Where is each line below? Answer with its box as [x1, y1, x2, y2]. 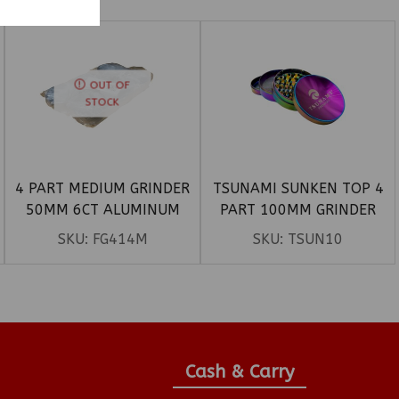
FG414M [92, 231, 148, 248]
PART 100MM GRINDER [220, 201, 377, 219]
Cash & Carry [184, 362, 294, 383]
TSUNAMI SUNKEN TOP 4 [212, 180, 384, 198]
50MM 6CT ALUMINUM [25, 201, 180, 219]
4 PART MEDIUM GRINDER [15, 180, 191, 198]
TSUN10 [288, 231, 344, 248]
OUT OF [90, 78, 131, 92]
